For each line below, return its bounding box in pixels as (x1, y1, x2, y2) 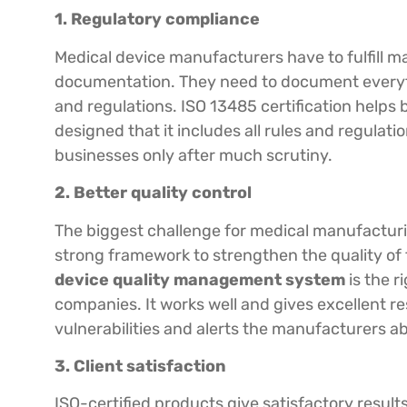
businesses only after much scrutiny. (55, 144, 333, 165)
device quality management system (55, 269, 345, 290)
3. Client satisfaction (55, 355, 226, 376)
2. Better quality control (55, 183, 252, 203)
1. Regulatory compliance (55, 9, 260, 30)
